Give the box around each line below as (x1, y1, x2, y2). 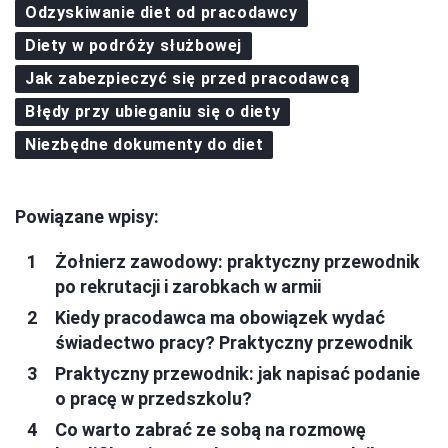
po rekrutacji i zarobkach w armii (55, 275, 321, 297)
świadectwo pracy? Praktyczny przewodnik (55, 331, 413, 353)
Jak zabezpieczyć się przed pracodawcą (25, 68, 350, 88)
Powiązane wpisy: (15, 205, 159, 227)
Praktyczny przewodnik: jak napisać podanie (55, 362, 420, 384)
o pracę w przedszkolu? (55, 387, 252, 409)
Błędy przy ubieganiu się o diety (25, 101, 281, 121)
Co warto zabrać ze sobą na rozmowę (55, 418, 366, 440)
